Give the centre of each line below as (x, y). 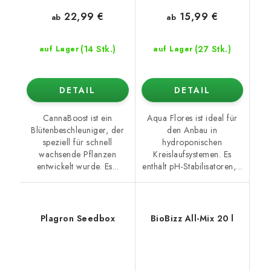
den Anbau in (192, 130)
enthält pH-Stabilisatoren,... (192, 167)
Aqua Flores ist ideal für (192, 118)
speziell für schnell (77, 142)
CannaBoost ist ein (77, 118)
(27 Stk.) (213, 49)
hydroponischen (192, 142)
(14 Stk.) (98, 49)
